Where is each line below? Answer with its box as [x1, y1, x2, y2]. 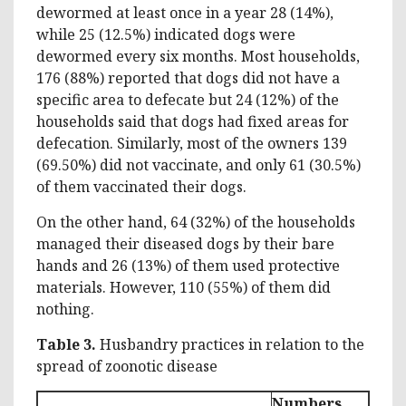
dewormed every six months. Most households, [36, 45, 360, 66]
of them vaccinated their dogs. [36, 176, 246, 197]
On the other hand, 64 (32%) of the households [36, 211, 355, 232]
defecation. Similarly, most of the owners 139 [36, 132, 347, 153]
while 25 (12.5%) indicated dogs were [36, 24, 295, 44]
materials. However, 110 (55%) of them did [36, 276, 331, 297]
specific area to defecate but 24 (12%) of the [36, 89, 339, 110]
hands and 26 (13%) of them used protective [36, 255, 340, 275]
